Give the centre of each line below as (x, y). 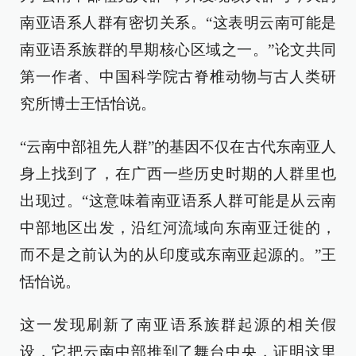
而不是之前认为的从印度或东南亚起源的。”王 (178, 255)
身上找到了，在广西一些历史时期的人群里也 (178, 174)
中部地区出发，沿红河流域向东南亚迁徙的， (178, 228)
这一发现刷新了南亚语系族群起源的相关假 (178, 325)
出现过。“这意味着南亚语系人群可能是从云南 (178, 201)
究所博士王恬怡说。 (88, 104)
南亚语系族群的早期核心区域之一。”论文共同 (178, 50)
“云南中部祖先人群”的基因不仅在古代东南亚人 (178, 147)
